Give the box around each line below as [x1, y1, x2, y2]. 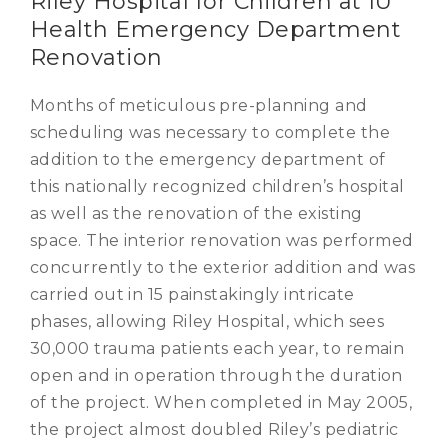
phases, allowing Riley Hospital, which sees [30, 311, 385, 331]
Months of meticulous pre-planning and [30, 95, 368, 115]
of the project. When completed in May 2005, [30, 392, 413, 412]
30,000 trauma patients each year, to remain [30, 338, 405, 358]
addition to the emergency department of [30, 149, 386, 169]
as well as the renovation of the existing [30, 203, 363, 223]
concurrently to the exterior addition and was [30, 257, 416, 277]
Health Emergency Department [30, 15, 402, 43]
